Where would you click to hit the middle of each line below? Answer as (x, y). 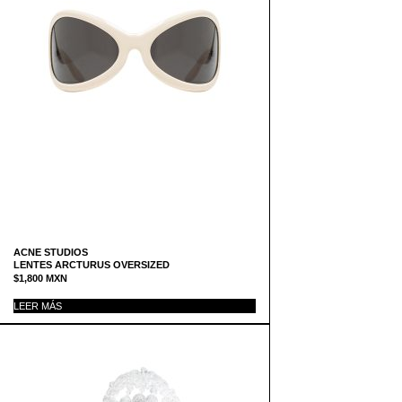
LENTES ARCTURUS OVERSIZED (92, 265)
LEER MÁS (38, 306)
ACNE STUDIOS (51, 253)
